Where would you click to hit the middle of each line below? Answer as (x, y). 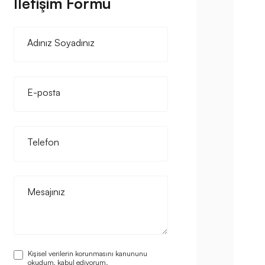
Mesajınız (46, 192)
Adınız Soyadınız (61, 43)
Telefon (43, 142)
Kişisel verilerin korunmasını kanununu (87, 254)
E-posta (43, 93)
